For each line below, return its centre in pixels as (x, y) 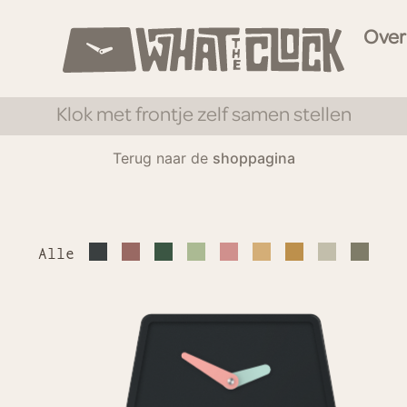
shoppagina (253, 158)
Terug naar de (162, 158)
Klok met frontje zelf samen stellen (203, 116)
